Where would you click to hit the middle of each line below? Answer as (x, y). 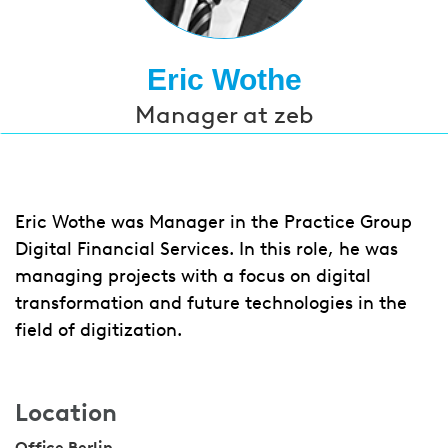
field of (47, 330)
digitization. (131, 330)
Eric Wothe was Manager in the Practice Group (213, 222)
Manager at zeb (224, 114)
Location (66, 412)
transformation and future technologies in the (211, 303)
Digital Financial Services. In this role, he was (206, 249)
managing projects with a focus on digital (193, 276)
